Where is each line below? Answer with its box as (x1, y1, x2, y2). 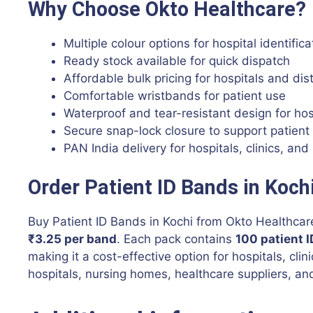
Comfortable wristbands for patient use (64, 89, 286, 103)
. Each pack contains (117, 231, 235, 246)
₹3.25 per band (28, 231, 117, 246)
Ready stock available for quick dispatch (64, 54, 290, 68)
